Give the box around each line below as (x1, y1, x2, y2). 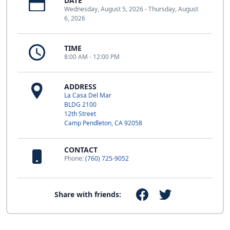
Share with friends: (54, 189, 122, 199)
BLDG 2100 (64, 100, 97, 109)
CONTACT (64, 144, 98, 155)
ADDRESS (64, 81, 97, 91)
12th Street (64, 109, 96, 118)
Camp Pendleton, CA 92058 (64, 118, 142, 127)
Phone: (64, 154, 85, 163)
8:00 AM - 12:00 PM (64, 52, 120, 61)
